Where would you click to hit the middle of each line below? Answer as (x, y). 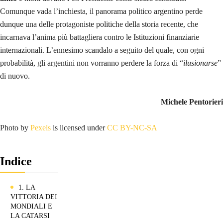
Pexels (41, 128)
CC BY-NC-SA (132, 128)
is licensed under (79, 128)
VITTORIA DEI (34, 197)
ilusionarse (200, 63)
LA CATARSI (30, 216)
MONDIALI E (31, 207)
